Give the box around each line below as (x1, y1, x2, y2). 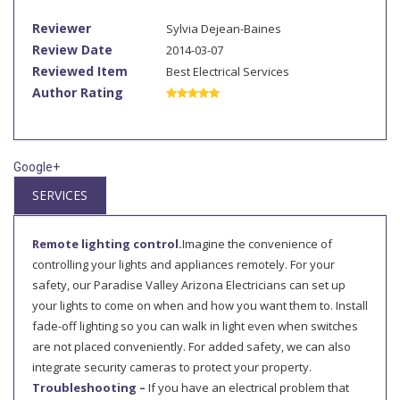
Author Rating (32, 84, 123, 102)
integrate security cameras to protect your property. (32, 359, 312, 376)
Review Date (32, 41, 112, 59)
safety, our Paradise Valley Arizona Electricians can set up (32, 277, 346, 294)
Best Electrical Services (166, 63, 290, 80)
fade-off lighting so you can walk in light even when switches (32, 318, 358, 335)
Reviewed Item (32, 62, 128, 80)
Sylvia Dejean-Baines (166, 21, 282, 37)
